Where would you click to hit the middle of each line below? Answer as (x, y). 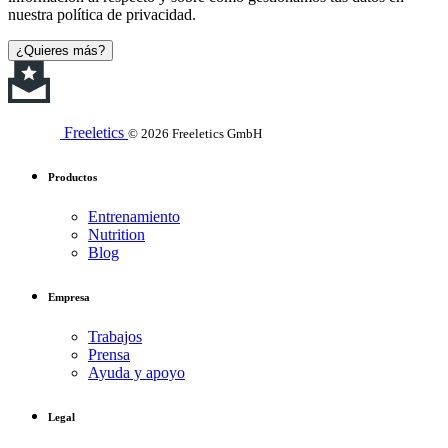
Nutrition (116, 234)
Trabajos (115, 336)
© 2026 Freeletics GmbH (195, 133)
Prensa (109, 354)
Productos (72, 176)
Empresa (69, 296)
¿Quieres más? (60, 51)
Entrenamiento (134, 216)
